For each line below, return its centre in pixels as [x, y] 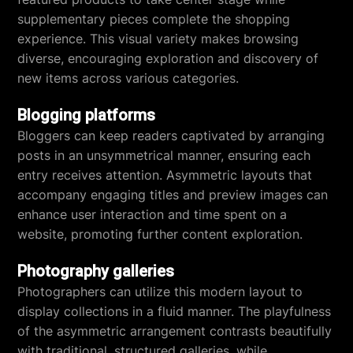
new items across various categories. [128, 78]
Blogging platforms [87, 115]
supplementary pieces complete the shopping [154, 19]
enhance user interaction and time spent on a [152, 214]
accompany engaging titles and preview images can [173, 195]
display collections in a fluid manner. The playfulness [175, 311]
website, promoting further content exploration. [160, 234]
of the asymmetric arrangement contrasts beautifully [175, 331]
